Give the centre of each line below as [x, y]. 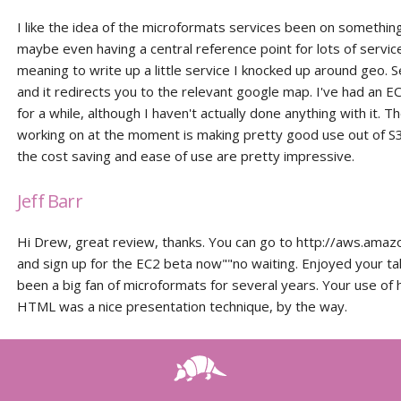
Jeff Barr [50, 201]
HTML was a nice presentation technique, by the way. [183, 306]
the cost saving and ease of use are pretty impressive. [186, 156]
